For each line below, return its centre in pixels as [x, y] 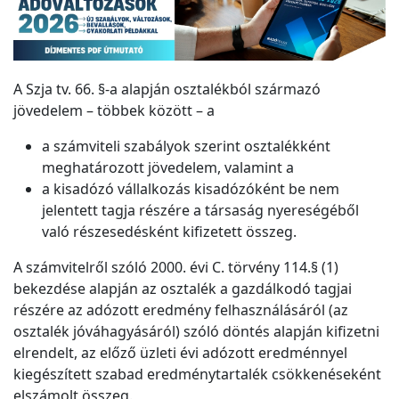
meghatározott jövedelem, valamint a [168, 168]
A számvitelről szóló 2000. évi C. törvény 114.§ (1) [176, 268]
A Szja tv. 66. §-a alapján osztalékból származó [167, 90]
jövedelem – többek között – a [116, 111]
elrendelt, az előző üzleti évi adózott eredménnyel [180, 353]
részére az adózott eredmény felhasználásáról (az [181, 310]
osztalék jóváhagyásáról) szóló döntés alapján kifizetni [196, 332]
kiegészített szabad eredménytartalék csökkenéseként [197, 375]
